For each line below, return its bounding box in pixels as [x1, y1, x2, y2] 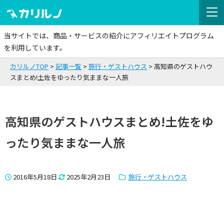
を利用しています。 [4, 42, 66, 52]
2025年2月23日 [66, 172, 110, 181]
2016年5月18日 [11, 172, 58, 181]
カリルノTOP [10, 61, 48, 71]
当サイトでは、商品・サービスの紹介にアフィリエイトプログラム [4, 30, 214, 40]
